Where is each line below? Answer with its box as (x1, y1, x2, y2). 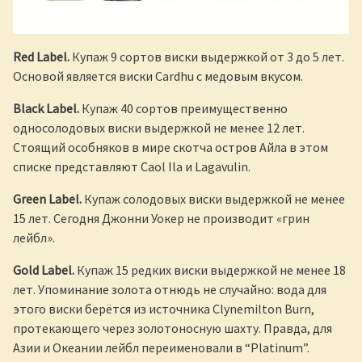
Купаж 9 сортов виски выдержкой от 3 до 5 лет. (69, 48, 344, 65)
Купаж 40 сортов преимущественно (79, 100, 288, 117)
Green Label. (13, 191, 82, 208)
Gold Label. (13, 262, 74, 279)
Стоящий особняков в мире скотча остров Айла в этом (13, 139, 328, 156)
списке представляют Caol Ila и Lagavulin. (13, 158, 250, 175)
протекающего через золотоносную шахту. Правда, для (13, 320, 332, 337)
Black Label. (13, 100, 79, 117)
